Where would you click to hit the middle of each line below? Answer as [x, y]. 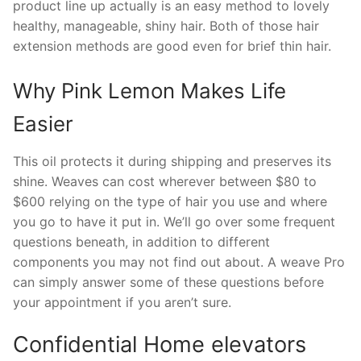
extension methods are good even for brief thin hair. [172, 46]
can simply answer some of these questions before [168, 282]
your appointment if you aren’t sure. [122, 303]
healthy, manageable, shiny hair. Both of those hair [166, 25]
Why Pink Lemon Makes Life [149, 91]
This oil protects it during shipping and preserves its [172, 162]
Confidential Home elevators [160, 345]
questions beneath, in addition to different [141, 242]
